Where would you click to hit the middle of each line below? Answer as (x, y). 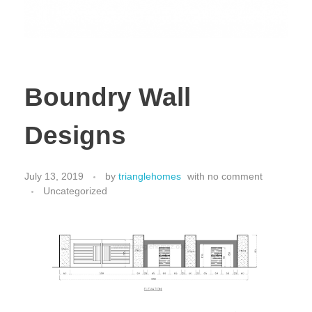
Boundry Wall (108, 97)
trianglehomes (150, 177)
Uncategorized (75, 191)
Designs (75, 136)
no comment (235, 177)
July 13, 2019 (54, 177)
